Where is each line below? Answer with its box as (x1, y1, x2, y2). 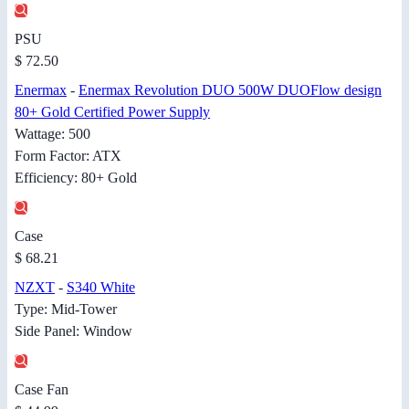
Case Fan (15, 382, 68, 398)
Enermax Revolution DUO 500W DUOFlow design (79, 82, 382, 99)
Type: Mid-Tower (15, 301, 117, 318)
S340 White (67, 279, 135, 296)
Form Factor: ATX (15, 148, 121, 164)
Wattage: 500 (15, 126, 90, 142)
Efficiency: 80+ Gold (15, 170, 137, 186)
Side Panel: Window (15, 323, 132, 340)
